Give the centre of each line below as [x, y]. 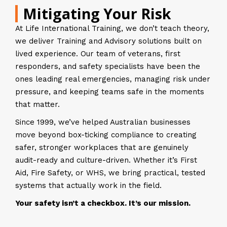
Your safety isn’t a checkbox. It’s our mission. [103, 203]
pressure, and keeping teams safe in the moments [110, 92]
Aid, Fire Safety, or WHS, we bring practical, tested [110, 173]
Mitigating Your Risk [97, 14]
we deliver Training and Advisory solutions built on [108, 41]
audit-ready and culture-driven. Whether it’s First [106, 160]
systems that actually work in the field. [88, 185]
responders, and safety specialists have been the [108, 66]
